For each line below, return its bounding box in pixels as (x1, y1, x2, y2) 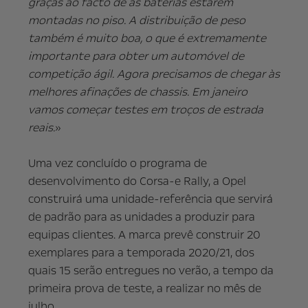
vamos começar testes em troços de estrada (27, 102, 263, 118)
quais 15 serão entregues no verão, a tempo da (27, 263, 274, 278)
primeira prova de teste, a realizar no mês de (27, 280, 261, 296)
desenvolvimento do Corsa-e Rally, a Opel (27, 173, 246, 189)
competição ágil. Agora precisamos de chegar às (27, 66, 280, 82)
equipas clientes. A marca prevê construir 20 (27, 227, 261, 243)
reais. (27, 120, 55, 135)
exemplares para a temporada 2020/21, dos (27, 245, 254, 261)
